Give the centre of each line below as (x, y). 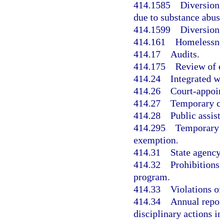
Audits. (185, 54)
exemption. (156, 140)
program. (152, 177)
